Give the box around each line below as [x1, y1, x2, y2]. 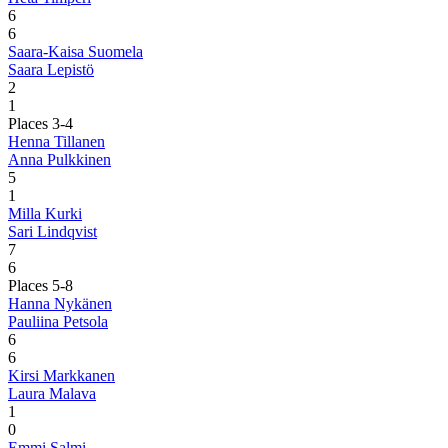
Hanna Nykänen [8, 294, 112, 312]
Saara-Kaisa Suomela [8, 42, 143, 60]
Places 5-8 [8, 276, 73, 294]
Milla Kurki [8, 204, 82, 222]
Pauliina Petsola [8, 312, 108, 330]
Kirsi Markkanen [8, 366, 115, 384]
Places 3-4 [8, 114, 73, 132]
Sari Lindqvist [8, 222, 97, 240]
